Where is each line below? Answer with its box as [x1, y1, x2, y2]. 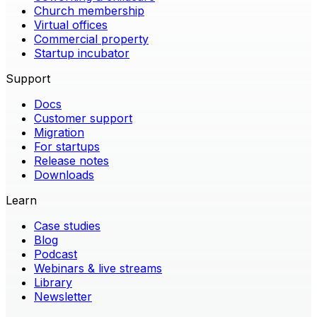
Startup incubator [34, 45, 129, 60]
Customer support [34, 110, 132, 125]
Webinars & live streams [34, 260, 162, 275]
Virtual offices [34, 17, 108, 32]
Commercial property [34, 31, 149, 46]
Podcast [34, 246, 77, 261]
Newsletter [34, 289, 92, 304]
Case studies [34, 218, 100, 233]
